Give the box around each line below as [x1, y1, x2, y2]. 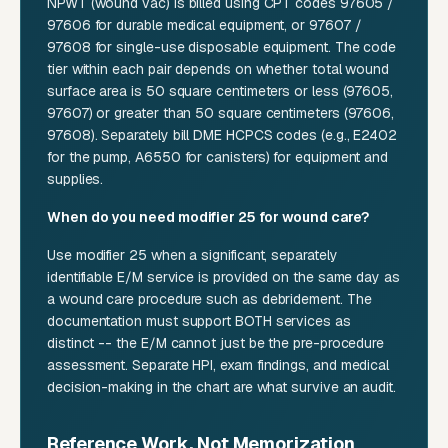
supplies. [47, 170, 104, 189]
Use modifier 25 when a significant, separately [47, 246, 338, 265]
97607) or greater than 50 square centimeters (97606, [47, 104, 395, 123]
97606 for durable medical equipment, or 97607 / [47, 16, 362, 35]
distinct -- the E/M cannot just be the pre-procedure [47, 334, 385, 353]
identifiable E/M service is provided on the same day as [47, 268, 400, 287]
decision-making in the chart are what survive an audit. [47, 378, 396, 397]
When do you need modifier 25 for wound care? [47, 208, 369, 227]
